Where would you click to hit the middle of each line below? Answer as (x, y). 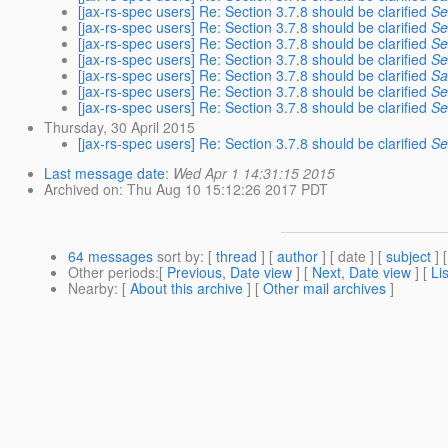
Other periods (111, 272)
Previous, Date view (229, 272)
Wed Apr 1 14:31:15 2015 (254, 173)
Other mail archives (324, 288)
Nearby (91, 288)
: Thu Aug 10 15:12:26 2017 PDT (224, 189)
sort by (176, 256)
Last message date (105, 173)
